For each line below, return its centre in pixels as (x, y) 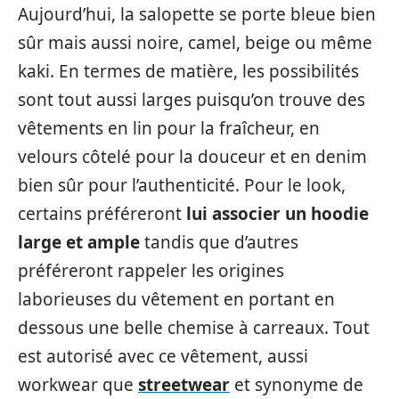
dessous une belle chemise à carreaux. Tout (194, 328)
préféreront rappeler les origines (151, 271)
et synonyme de (297, 385)
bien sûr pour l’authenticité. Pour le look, (182, 186)
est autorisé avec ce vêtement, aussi (163, 357)
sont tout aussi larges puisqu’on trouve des (191, 100)
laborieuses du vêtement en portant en (176, 300)
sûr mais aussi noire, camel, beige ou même (195, 43)
